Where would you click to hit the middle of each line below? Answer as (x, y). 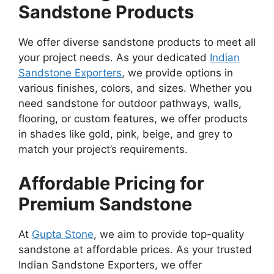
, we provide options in (177, 73)
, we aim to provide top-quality (169, 234)
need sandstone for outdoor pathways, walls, (130, 104)
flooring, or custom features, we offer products (133, 119)
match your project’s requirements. (103, 150)
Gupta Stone (63, 234)
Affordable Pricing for (111, 183)
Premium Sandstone (105, 204)
